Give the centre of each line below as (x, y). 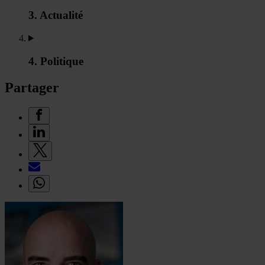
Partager (32, 87)
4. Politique (56, 61)
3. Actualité (56, 15)
